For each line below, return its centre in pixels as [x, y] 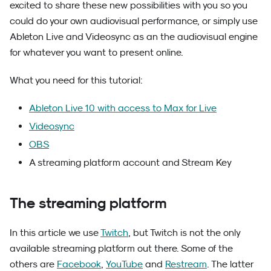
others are [33, 263]
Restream [186, 263]
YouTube [124, 263]
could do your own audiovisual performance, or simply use [134, 20]
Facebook [79, 263]
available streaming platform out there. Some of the [121, 248]
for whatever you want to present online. [96, 52]
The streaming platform [88, 203]
